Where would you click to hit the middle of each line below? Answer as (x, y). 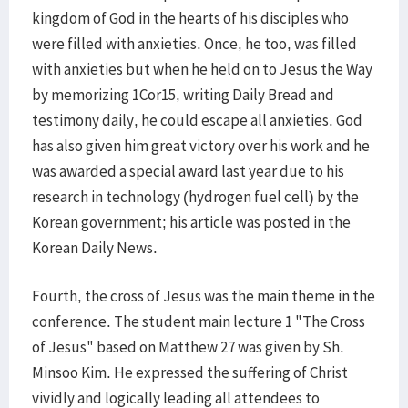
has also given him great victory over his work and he (201, 146)
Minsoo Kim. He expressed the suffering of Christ (190, 372)
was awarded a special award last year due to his (188, 171)
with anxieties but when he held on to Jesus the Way (202, 69)
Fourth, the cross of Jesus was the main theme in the (204, 296)
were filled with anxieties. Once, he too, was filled (194, 44)
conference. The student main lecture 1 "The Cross (199, 321)
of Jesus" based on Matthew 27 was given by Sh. (188, 347)
